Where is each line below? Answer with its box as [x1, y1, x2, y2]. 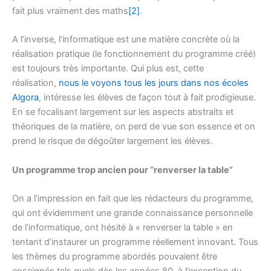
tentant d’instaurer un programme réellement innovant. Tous [12, 236, 258, 247]
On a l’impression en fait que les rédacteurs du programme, [12, 192, 253, 204]
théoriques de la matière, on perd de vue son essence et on [12, 121, 255, 132]
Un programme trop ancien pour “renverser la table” [12, 164, 233, 175]
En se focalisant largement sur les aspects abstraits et [12, 106, 233, 118]
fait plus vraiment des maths [12, 5, 128, 16]
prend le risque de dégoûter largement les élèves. [12, 135, 213, 147]
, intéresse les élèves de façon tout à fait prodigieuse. [39, 92, 256, 103]
